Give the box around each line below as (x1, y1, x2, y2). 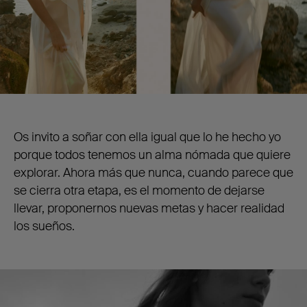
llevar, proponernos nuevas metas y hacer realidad (14, 199, 284, 217)
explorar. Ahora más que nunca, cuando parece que (14, 164, 293, 181)
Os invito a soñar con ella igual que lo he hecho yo (14, 128, 281, 145)
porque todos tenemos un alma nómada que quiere (14, 146, 291, 163)
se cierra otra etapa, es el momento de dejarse (14, 182, 265, 199)
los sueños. (14, 217, 75, 234)
